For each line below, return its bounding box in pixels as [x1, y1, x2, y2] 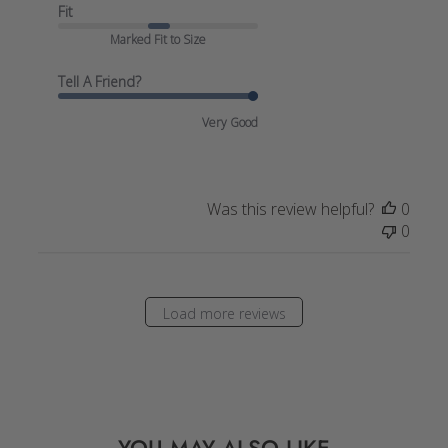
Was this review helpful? [207, 197, 375, 220]
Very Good [201, 113, 258, 131]
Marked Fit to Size [109, 30, 206, 48]
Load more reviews [162, 304, 286, 324]
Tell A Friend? [57, 71, 141, 91]
